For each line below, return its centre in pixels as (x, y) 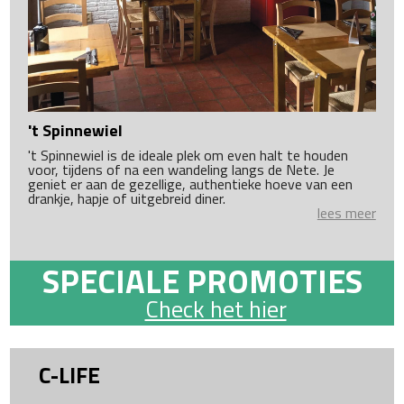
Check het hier (216, 309)
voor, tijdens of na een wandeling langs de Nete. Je (182, 170)
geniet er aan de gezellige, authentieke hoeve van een (191, 184)
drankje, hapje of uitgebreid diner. (127, 199)
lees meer (346, 213)
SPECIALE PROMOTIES (202, 281)
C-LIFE (70, 376)
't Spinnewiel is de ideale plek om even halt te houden (188, 156)
